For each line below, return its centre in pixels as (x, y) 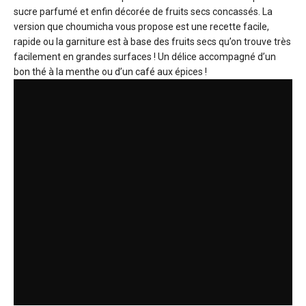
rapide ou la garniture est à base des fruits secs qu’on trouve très (152, 42)
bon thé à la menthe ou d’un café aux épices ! (110, 72)
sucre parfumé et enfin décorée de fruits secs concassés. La (143, 12)
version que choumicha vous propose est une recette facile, (141, 27)
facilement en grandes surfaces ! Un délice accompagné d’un (145, 57)
